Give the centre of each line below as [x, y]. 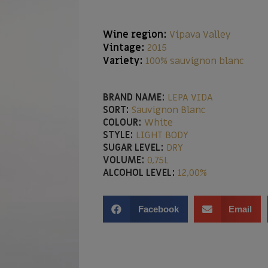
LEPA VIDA [190, 98]
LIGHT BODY [161, 135]
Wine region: [135, 35]
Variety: [124, 61]
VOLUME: [124, 160]
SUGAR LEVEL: [133, 148]
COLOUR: [122, 123]
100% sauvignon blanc [195, 61]
